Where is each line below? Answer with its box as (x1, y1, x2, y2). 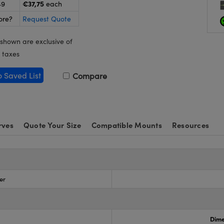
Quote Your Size (23, 119, 81, 130)
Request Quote (22, 14, 71, 23)
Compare (70, 70, 107, 81)
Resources (171, 119, 209, 130)
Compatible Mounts (91, 119, 162, 130)
